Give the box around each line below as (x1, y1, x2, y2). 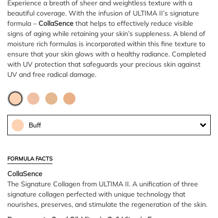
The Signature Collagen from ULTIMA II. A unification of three (7, 180, 198, 189)
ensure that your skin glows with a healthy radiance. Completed (7, 50, 206, 59)
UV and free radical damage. (7, 70, 96, 79)
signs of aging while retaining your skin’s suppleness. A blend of (7, 29, 205, 38)
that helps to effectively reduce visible (73, 19, 193, 28)
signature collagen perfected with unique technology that (7, 190, 185, 199)
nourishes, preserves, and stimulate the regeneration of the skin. (7, 200, 207, 209)
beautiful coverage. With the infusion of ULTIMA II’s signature (7, 9, 199, 18)
